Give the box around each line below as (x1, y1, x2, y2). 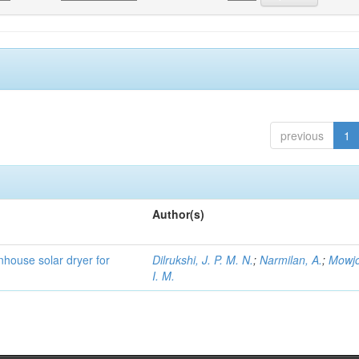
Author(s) (152, 206, 205, 222)
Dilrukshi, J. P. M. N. (152, 252, 254, 268)
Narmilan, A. (260, 252, 323, 268)
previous (280, 127, 324, 143)
